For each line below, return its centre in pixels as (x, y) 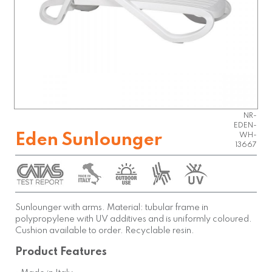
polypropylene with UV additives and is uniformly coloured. (134, 219)
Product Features (61, 252)
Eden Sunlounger (89, 141)
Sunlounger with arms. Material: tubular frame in (112, 208)
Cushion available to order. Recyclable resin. (105, 231)
